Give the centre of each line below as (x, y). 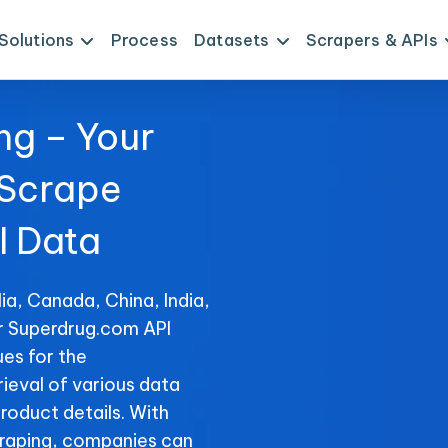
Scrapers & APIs (371, 40)
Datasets (231, 40)
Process (144, 40)
